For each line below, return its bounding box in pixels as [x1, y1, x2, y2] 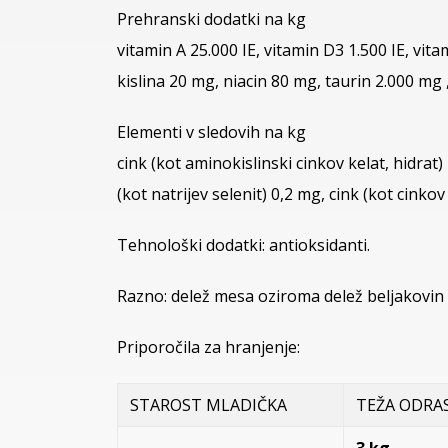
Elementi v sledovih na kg [117, 120, 306, 143]
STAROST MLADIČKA [130, 393, 287, 416]
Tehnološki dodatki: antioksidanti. [117, 233, 370, 256]
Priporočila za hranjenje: [117, 335, 300, 358]
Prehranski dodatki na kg [117, 7, 306, 30]
